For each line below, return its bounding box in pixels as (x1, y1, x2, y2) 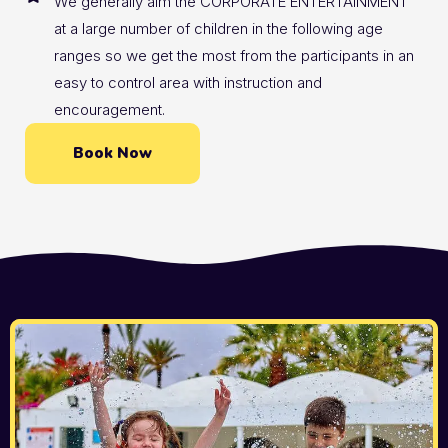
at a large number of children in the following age (53, 19, 383, 39)
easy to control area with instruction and (53, 73, 322, 93)
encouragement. (53, 100, 165, 120)
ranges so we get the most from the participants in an (53, 46, 414, 66)
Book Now (73, 143, 152, 164)
